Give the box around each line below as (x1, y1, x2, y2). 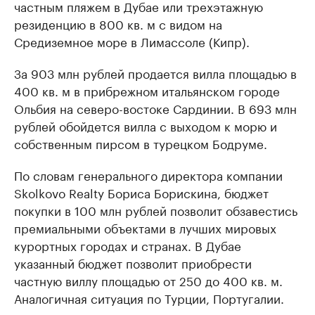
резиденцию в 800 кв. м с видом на (14, 14, 222, 33)
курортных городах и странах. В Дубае (14, 236, 241, 255)
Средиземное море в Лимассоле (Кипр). (14, 32, 250, 51)
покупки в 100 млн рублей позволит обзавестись (14, 200, 297, 219)
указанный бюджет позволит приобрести (14, 253, 252, 272)
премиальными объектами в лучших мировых (14, 218, 276, 237)
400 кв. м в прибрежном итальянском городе (14, 81, 280, 100)
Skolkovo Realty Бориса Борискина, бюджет (14, 183, 269, 202)
